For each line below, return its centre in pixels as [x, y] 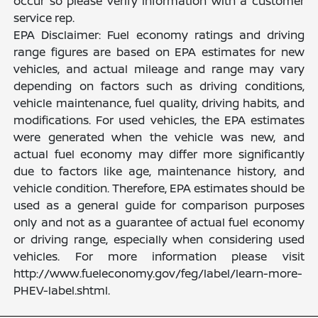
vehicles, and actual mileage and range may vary [159, 68]
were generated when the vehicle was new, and [159, 137]
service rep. [44, 17]
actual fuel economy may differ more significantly [159, 154]
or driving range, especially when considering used [159, 239]
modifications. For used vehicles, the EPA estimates [159, 120]
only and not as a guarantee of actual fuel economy [159, 222]
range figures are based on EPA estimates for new [159, 51]
